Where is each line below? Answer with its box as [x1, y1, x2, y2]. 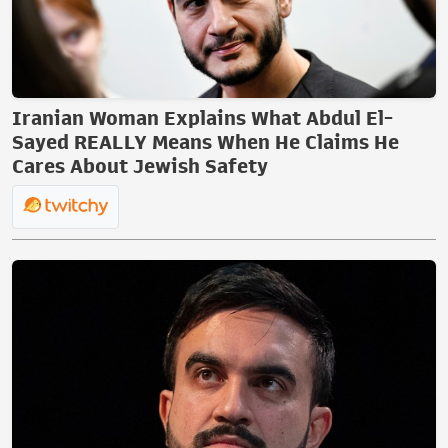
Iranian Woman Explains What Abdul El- [12, 107, 393, 128]
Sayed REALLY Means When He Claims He [12, 131, 399, 152]
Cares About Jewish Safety [12, 155, 268, 176]
